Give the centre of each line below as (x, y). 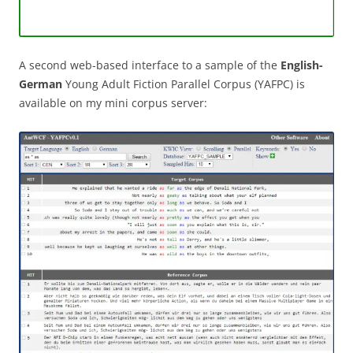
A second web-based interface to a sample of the (150, 65)
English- (302, 65)
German (41, 84)
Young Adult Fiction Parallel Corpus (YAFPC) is (184, 84)
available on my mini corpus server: (113, 103)
